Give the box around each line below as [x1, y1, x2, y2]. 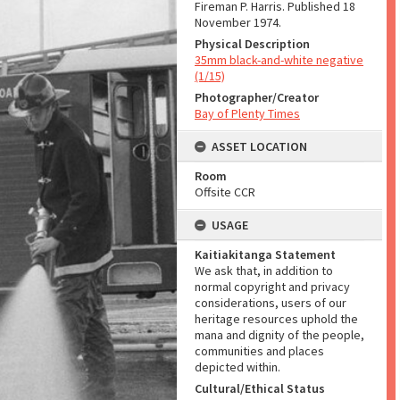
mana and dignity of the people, [195, 327, 364, 343]
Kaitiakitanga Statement [195, 246, 336, 262]
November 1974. [195, 14, 281, 30]
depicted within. [195, 359, 280, 375]
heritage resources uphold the [195, 311, 358, 327]
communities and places [195, 343, 324, 359]
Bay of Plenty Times [195, 105, 300, 121]
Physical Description [195, 36, 310, 52]
